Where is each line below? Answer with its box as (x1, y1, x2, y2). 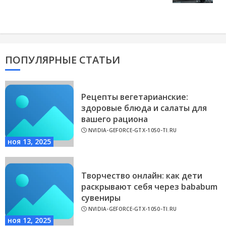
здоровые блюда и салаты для (81, 102, 207, 114)
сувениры (81, 192, 121, 203)
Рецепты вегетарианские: (81, 91, 188, 102)
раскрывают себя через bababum (81, 181, 217, 192)
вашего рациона (81, 113, 148, 125)
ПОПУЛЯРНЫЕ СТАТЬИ (5, 53, 120, 67)
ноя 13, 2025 (8, 137, 51, 147)
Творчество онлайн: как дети (81, 169, 202, 181)
